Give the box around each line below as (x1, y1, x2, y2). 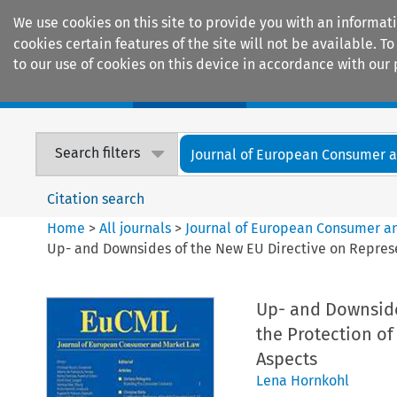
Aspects (255, 347, 317, 370)
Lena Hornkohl (255, 371, 349, 389)
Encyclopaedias (275, 80, 379, 99)
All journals (99, 219, 175, 237)
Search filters (55, 144, 141, 162)
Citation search (47, 190, 145, 207)
